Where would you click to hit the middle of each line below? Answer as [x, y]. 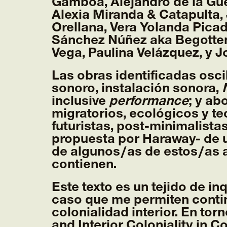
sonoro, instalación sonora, [137, 88]
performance [149, 101]
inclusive [80, 101]
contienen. [84, 164]
